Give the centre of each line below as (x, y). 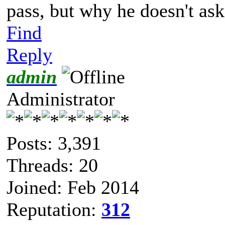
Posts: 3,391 (54, 143)
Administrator (61, 99)
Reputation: (54, 209)
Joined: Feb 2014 (73, 187)
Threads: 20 (52, 165)
